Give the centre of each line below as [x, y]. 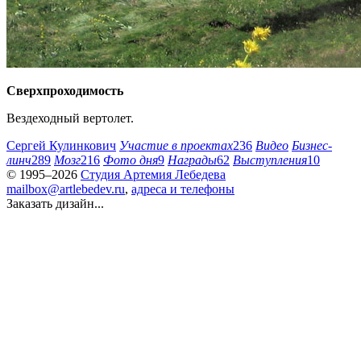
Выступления [270, 160]
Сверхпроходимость [65, 91]
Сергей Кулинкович [61, 145]
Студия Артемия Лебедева [153, 174]
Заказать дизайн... [55, 203]
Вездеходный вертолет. [70, 118]
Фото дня [131, 160]
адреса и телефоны [183, 189]
